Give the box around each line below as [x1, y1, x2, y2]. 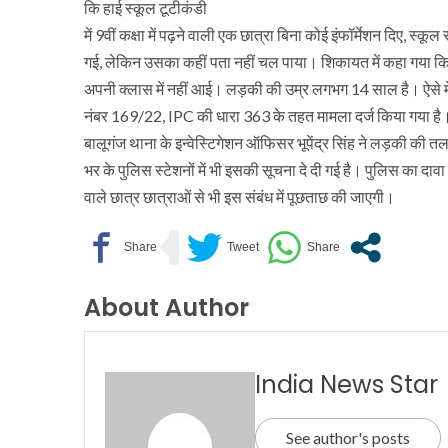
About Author [84, 290, 249, 324]
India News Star [255, 367, 438, 401]
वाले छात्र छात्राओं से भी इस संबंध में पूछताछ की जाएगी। [84, 186, 395, 206]
